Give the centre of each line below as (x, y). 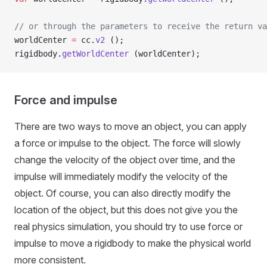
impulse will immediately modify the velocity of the (121, 176)
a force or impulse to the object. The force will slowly (128, 143)
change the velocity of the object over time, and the (125, 160)
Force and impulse (66, 100)
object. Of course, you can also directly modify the (122, 193)
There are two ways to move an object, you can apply (131, 126)
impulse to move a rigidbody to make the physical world (133, 243)
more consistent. (50, 260)
